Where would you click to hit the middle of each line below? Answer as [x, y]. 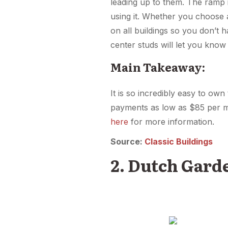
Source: [128, 141]
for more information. [172, 121]
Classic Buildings [179, 141]
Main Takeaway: [158, 67]
